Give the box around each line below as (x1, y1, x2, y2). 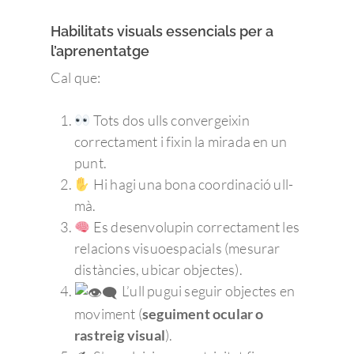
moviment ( (74, 304, 142, 322)
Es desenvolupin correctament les (90, 218, 300, 235)
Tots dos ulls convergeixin (90, 111, 250, 129)
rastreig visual (74, 326, 165, 344)
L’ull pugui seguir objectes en (119, 282, 295, 299)
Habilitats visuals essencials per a (51, 23, 273, 40)
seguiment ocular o (142, 304, 264, 322)
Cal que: (51, 69, 101, 86)
